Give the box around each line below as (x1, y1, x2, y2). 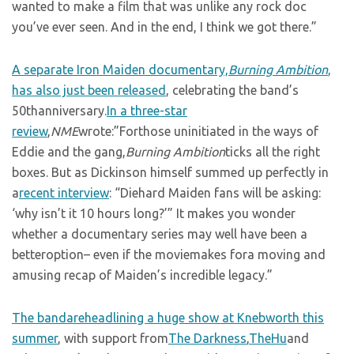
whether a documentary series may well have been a (12, 227, 307, 241)
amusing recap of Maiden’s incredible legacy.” (12, 268, 273, 282)
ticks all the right (225, 145, 320, 159)
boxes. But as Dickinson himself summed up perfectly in (12, 165, 329, 179)
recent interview (19, 186, 109, 200)
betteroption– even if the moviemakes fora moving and (12, 247, 326, 262)
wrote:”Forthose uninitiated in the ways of (78, 124, 318, 138)
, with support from (58, 331, 168, 345)
